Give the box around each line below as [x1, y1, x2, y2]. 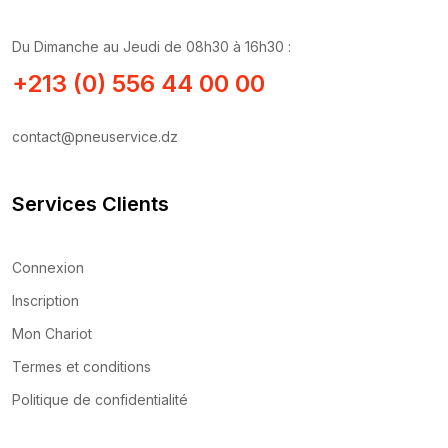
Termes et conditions [12, 357, 151, 375]
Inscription [12, 291, 79, 309]
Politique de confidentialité [12, 390, 188, 408]
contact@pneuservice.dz [12, 127, 178, 145]
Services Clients [12, 191, 169, 216]
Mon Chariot [12, 324, 92, 342]
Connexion [12, 258, 84, 276]
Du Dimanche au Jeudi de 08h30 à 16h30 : [12, 37, 291, 55]
